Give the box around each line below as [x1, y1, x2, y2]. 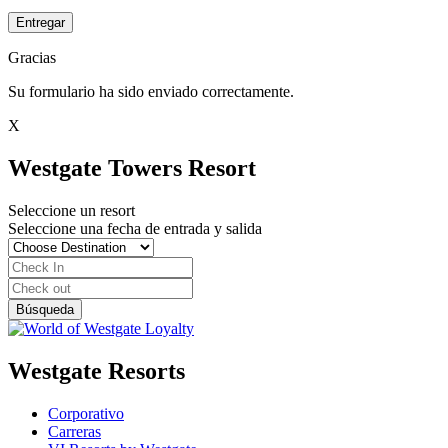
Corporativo [48, 404, 124, 422]
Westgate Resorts [8, 357, 185, 384]
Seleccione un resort [8, 201, 135, 219]
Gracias [8, 48, 56, 66]
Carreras [48, 422, 101, 440]
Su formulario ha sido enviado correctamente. [8, 82, 294, 100]
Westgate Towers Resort [8, 154, 256, 181]
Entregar [16, 14, 65, 30]
